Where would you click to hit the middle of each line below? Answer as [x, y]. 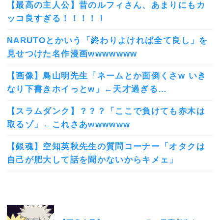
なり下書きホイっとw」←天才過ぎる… [87, 89]
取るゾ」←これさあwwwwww [69, 125]
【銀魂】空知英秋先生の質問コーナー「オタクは [106, 147]
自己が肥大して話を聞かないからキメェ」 [93, 160]
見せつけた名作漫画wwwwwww [72, 54]
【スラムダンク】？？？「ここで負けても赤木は [106, 111]
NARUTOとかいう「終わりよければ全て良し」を [108, 41]
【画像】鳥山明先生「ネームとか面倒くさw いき [107, 76]
